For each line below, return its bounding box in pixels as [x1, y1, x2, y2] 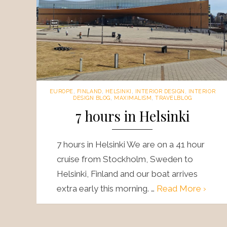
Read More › [157, 183, 206, 194]
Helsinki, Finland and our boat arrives [57, 168, 198, 179]
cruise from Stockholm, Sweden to [57, 154, 193, 164]
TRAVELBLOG [155, 94, 192, 101]
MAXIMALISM [114, 94, 152, 101]
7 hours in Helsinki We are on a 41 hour [57, 139, 205, 149]
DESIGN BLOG [73, 94, 110, 101]
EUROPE [49, 88, 73, 94]
